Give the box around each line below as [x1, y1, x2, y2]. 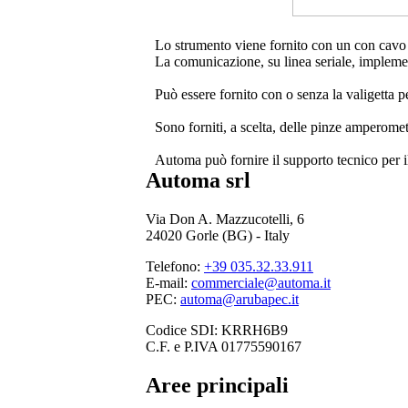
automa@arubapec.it [180, 291, 299, 307]
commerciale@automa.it [191, 274, 331, 291]
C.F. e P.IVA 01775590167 [146, 338, 301, 354]
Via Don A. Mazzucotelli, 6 [146, 210, 304, 227]
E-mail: [146, 274, 191, 291]
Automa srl [146, 168, 250, 192]
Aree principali [146, 372, 289, 397]
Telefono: [146, 258, 204, 274]
